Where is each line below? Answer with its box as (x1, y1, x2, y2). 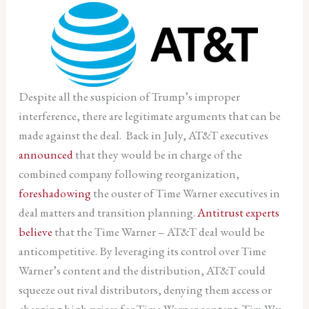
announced (18, 146, 73, 162)
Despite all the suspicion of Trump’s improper (18, 88, 240, 104)
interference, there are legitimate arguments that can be (18, 108, 281, 123)
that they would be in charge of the (72, 146, 242, 162)
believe (18, 223, 52, 239)
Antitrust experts (197, 204, 279, 220)
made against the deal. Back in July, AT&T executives (18, 127, 268, 143)
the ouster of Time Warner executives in (90, 185, 280, 201)
